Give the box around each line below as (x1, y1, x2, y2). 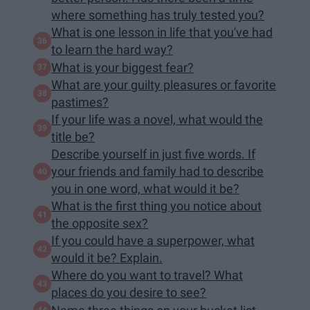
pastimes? (51, 95, 109, 110)
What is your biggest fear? (51, 60, 194, 75)
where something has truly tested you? (51, 8, 264, 23)
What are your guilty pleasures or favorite (51, 77, 276, 93)
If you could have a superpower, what (51, 233, 255, 248)
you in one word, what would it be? (51, 181, 239, 197)
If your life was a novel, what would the (51, 112, 263, 127)
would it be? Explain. (51, 250, 163, 266)
